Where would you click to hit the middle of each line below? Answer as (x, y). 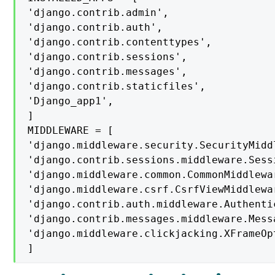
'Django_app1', (71, 101)
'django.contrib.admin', (99, 13)
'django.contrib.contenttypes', (120, 42)
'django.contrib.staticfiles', (117, 87)
